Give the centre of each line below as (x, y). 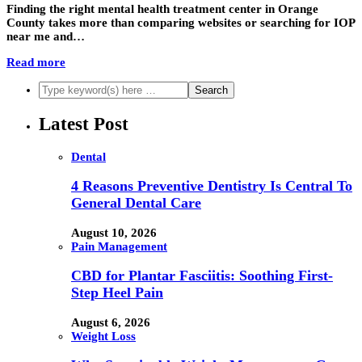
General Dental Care (136, 203)
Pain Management (119, 246)
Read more (36, 63)
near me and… (46, 37)
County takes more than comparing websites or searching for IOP (181, 23)
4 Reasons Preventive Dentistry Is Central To (212, 186)
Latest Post (84, 124)
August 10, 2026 (114, 232)
